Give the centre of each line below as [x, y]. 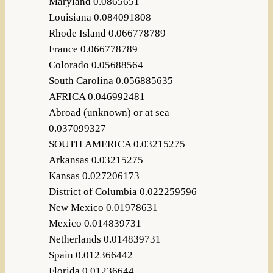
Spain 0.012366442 [90, 255]
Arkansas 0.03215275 [96, 160]
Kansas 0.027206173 [94, 176]
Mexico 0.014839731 [95, 224]
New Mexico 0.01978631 [103, 208]
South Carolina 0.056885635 [111, 81]
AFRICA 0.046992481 [97, 97]
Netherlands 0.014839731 [105, 239]
